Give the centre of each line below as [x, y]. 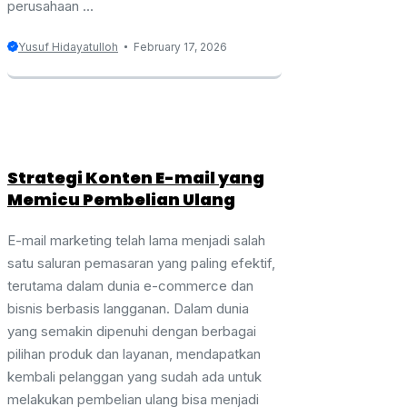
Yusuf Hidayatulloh [68, 46]
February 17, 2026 [180, 46]
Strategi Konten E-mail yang [136, 177]
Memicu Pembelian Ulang [121, 199]
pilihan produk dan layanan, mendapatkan [134, 353]
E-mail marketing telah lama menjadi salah [136, 240]
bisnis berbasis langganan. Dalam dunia [128, 308]
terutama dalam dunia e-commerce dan [130, 285]
